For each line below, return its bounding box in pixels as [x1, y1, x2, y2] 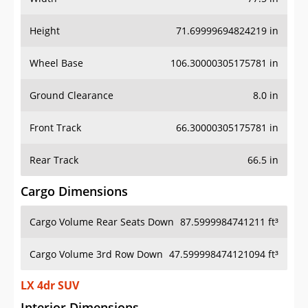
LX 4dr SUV [21, 278, 79, 294]
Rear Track [30, 153, 78, 167]
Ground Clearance [30, 89, 113, 102]
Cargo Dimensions [21, 183, 128, 200]
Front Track [30, 121, 81, 135]
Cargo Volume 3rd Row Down [30, 247, 163, 261]
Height [30, 24, 60, 38]
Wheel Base [30, 56, 83, 70]
